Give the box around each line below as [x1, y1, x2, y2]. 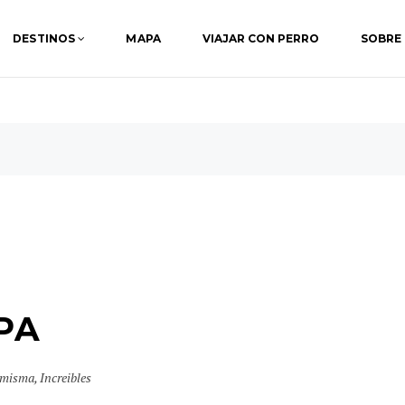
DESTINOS [13, 32, 75, 45]
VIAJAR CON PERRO [202, 32, 319, 45]
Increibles [40, 368, 92, 386]
